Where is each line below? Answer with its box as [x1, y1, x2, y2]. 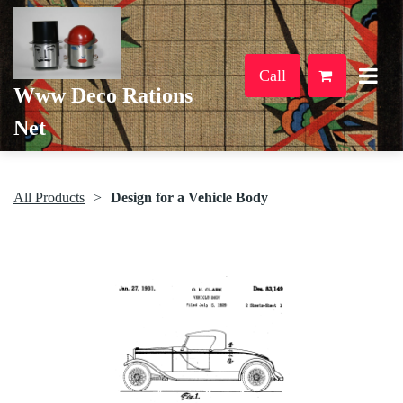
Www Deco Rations [13, 84, 193, 107]
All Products [13, 190, 85, 205]
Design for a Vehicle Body [111, 190, 268, 205]
